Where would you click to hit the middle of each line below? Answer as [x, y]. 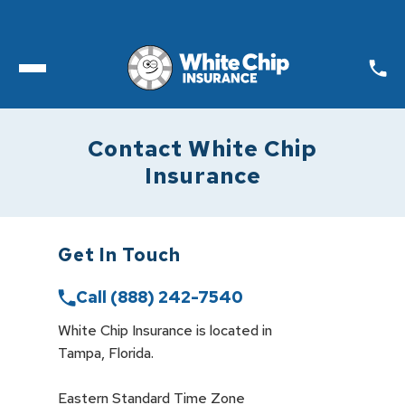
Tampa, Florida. [108, 353]
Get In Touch [119, 255]
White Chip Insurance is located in [165, 330]
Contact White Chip [202, 149]
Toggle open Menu [99, 75]
